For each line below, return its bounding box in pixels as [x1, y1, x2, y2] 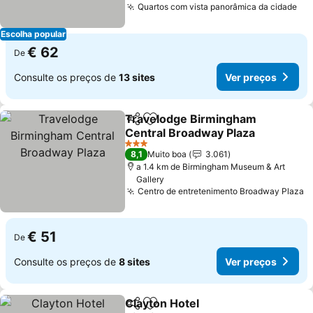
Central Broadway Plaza [125, 126, 256, 140]
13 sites [119, 71, 155, 83]
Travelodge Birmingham [125, 112, 257, 126]
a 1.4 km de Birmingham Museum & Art [136, 161, 286, 172]
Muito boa [147, 149, 187, 159]
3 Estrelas [124, 143, 163, 154]
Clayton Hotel [125, 296, 200, 310]
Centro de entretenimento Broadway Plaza [138, 186, 305, 196]
